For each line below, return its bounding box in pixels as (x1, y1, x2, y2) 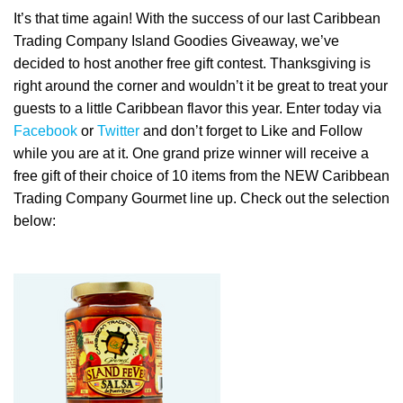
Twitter (97, 123, 139, 139)
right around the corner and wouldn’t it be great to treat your (13, 78, 388, 94)
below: (13, 213, 56, 229)
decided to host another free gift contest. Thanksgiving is (13, 56, 371, 72)
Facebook (13, 123, 77, 139)
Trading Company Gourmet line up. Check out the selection (13, 191, 390, 207)
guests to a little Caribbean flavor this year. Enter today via (13, 101, 381, 117)
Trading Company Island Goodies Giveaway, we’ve (13, 33, 339, 49)
